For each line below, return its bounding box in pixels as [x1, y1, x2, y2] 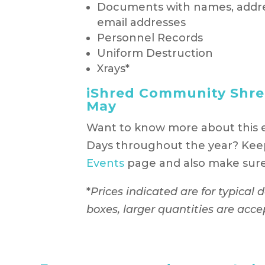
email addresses [96, 15, 186, 29]
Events [86, 156, 124, 170]
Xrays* [96, 62, 130, 75]
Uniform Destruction [96, 46, 213, 60]
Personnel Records [96, 31, 203, 44]
